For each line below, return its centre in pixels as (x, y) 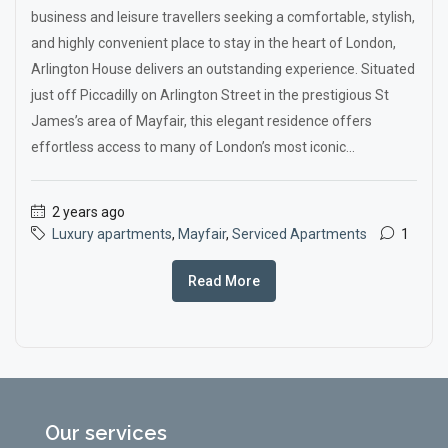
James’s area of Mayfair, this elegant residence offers (201, 121)
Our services (106, 433)
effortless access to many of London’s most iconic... (193, 147)
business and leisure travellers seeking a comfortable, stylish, (223, 17)
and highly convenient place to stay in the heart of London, (213, 43)
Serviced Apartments (299, 234)
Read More (224, 281)
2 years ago (87, 212)
